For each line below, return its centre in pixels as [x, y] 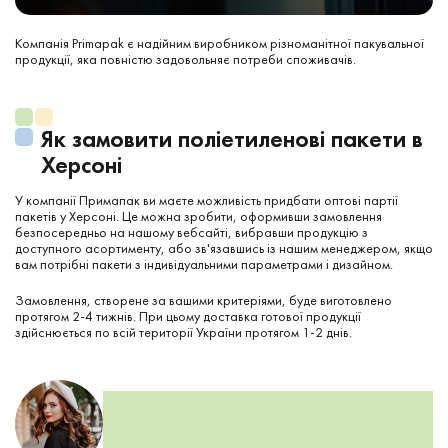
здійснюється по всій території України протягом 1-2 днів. [183, 331]
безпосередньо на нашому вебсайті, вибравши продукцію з [191, 231]
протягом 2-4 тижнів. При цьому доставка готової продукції [188, 315]
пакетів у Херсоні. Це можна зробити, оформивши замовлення [198, 215]
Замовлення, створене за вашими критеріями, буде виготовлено [203, 299]
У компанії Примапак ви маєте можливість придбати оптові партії [206, 199]
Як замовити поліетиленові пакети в [232, 138]
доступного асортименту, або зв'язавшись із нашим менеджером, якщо [224, 247]
